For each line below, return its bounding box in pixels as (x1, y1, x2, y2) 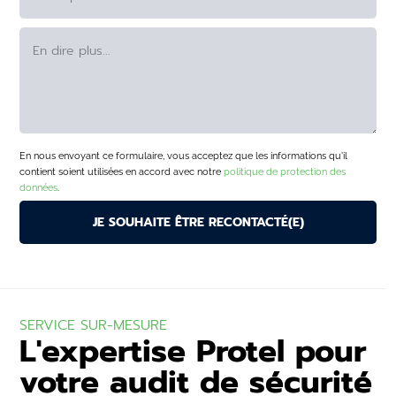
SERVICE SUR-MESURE (19, 315, 168, 336)
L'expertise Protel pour (19, 328, 367, 375)
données (19, 182, 58, 194)
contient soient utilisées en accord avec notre (19, 166, 225, 178)
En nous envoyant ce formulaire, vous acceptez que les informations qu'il (19, 150, 348, 162)
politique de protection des (224, 166, 346, 178)
